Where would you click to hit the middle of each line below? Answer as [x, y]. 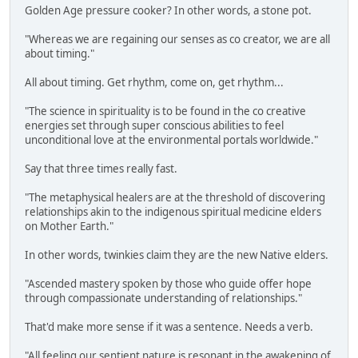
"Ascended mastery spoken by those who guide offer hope [168, 284]
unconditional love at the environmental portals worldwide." [171, 140]
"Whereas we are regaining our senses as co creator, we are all [177, 40]
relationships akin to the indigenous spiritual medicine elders [173, 212]
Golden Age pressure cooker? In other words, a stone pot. [168, 11]
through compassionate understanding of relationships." [163, 298]
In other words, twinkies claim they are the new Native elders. [177, 255]
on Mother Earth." [69, 227]
